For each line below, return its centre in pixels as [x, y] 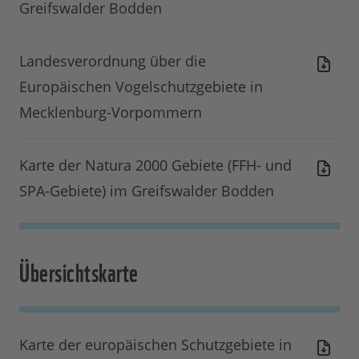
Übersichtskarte [79, 271]
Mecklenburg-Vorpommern [111, 113]
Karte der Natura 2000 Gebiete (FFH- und [155, 165]
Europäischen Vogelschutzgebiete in [141, 87]
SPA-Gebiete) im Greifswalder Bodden [147, 191]
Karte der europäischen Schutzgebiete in [155, 345]
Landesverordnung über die [113, 61]
